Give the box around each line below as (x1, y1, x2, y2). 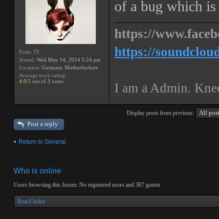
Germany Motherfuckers (41, 65, 98, 70)
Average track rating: (19, 72, 66, 78)
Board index (17, 198, 45, 205)
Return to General (19, 138, 66, 145)
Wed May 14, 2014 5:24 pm (35, 57, 101, 63)
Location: (19, 65, 41, 70)
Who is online (14, 167, 61, 175)
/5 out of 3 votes (26, 78, 64, 84)
